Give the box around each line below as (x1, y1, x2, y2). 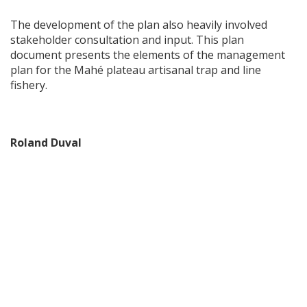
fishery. (10, 77, 47, 93)
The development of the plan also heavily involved (10, 17, 267, 33)
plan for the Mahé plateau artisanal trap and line (10, 62, 261, 78)
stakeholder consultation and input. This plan (10, 32, 244, 48)
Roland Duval (10, 135, 82, 151)
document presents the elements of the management (10, 47, 285, 63)
